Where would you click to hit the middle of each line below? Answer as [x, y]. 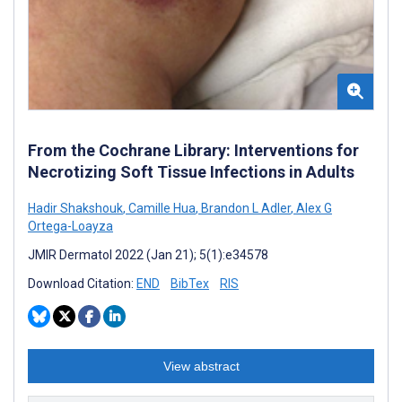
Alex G [313, 208]
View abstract [201, 366]
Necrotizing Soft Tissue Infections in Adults [191, 171]
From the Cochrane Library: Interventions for [193, 150]
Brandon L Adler [245, 208]
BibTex [190, 283]
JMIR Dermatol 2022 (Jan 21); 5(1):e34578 [148, 254]
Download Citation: [82, 283]
